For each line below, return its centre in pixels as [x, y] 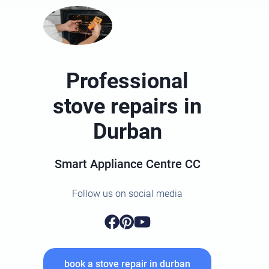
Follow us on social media [128, 194]
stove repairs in [128, 107]
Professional [128, 81]
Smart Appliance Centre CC [127, 164]
